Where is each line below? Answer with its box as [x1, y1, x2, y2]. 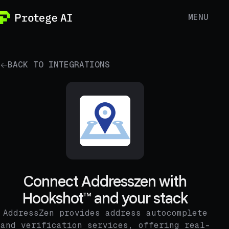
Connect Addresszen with [24, 172, 187, 191]
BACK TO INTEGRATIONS [8, 59, 110, 71]
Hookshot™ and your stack [22, 189, 188, 208]
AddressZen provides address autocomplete [3, 208, 208, 219]
